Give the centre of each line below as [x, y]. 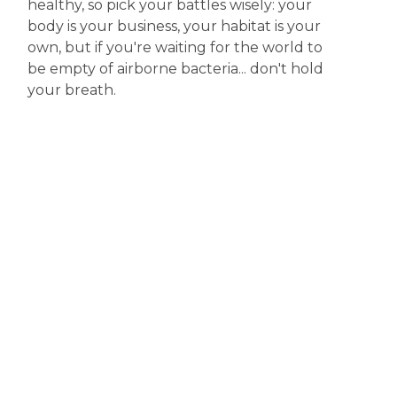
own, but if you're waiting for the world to [175, 47]
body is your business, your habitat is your [174, 26]
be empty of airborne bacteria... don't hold [175, 69]
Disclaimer [45, 385]
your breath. [71, 90]
